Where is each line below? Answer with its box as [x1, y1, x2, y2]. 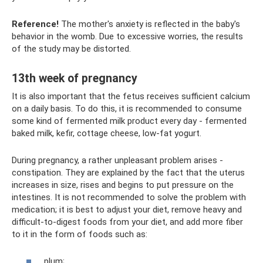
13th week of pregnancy [12, 71, 137, 85]
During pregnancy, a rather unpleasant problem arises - [12, 154, 223, 166]
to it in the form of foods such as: [12, 228, 147, 240]
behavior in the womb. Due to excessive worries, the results [12, 31, 243, 42]
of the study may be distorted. [12, 43, 131, 54]
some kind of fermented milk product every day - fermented [12, 115, 247, 126]
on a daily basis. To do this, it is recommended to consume [12, 103, 242, 114]
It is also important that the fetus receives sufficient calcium [12, 90, 250, 102]
